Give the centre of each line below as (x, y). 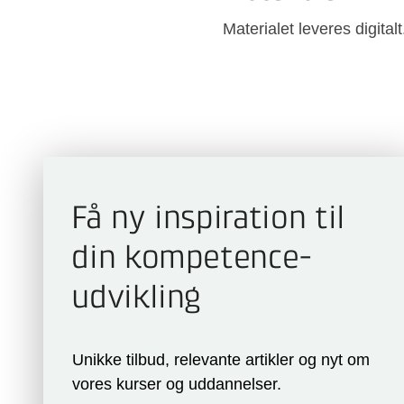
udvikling (137, 299)
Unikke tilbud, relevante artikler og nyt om (221, 360)
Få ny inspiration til (208, 220)
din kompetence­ (192, 260)
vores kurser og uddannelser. (177, 385)
